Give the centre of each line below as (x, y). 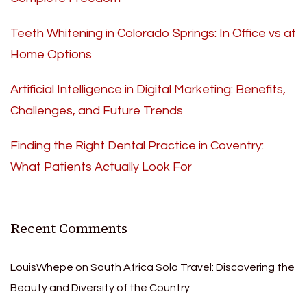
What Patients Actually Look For (101, 167)
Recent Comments (69, 229)
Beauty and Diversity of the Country (100, 288)
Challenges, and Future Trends (97, 111)
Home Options (51, 55)
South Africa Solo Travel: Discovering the (193, 268)
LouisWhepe (42, 268)
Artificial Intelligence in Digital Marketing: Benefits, (148, 90)
